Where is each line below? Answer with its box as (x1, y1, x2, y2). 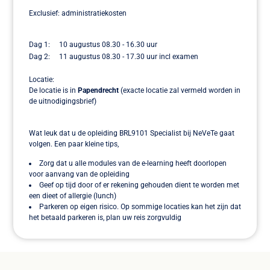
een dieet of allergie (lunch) (29, 192, 116, 201)
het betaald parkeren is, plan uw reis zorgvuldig (29, 213, 181, 222)
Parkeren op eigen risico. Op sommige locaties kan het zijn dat (39, 202, 241, 212)
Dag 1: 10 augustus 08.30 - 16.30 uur (29, 40, 157, 49)
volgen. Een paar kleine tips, (29, 139, 119, 148)
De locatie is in (29, 86, 78, 95)
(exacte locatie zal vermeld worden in (121, 86, 240, 95)
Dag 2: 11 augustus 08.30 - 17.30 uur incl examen (29, 52, 198, 61)
